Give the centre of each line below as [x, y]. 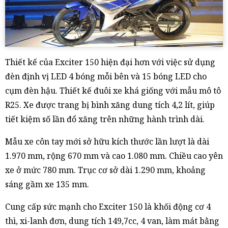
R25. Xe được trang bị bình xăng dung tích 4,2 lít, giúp [110, 105]
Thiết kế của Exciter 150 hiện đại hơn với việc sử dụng [110, 62]
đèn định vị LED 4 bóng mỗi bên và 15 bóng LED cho [106, 76]
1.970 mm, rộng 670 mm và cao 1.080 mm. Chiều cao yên [114, 155]
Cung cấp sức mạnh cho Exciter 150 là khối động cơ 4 [108, 206]
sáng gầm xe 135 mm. [47, 184]
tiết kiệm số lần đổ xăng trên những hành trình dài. [105, 119]
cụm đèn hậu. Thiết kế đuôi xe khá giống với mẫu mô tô [113, 90]
